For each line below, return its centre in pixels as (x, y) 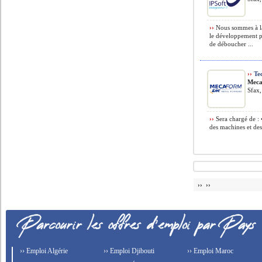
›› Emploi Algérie (43, 251)
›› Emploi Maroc (209, 251)
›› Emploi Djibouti (128, 251)
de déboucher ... (232, 44)
